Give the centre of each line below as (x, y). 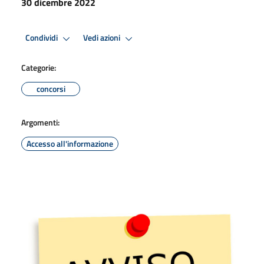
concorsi (51, 88)
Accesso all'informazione (70, 143)
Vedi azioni (103, 38)
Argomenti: (40, 122)
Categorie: (39, 67)
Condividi (42, 38)
